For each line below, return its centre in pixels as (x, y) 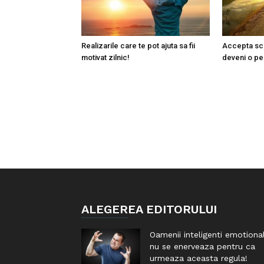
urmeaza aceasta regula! (199, 258)
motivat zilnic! (105, 57)
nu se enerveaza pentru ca (202, 246)
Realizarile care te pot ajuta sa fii (138, 46)
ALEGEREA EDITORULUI (149, 209)
